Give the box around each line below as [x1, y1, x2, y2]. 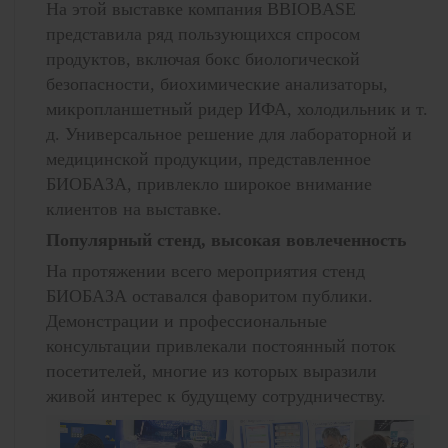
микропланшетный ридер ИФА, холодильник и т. [45, 98, 428, 119]
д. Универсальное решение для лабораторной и [45, 123, 412, 144]
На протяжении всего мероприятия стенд [45, 260, 365, 281]
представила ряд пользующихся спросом [45, 23, 360, 44]
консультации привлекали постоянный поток [45, 335, 396, 356]
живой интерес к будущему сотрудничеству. [45, 385, 386, 406]
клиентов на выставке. [45, 198, 222, 219]
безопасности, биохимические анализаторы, [45, 73, 388, 94]
